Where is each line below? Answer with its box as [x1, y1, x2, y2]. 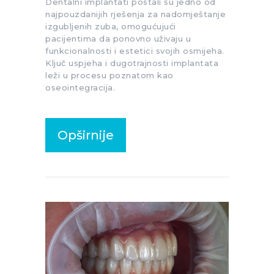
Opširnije [57, 127, 114, 143]
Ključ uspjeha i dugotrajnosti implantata [45, 57, 218, 68]
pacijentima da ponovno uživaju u [45, 33, 191, 43]
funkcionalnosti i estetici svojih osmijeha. [45, 45, 224, 56]
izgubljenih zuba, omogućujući [45, 21, 176, 31]
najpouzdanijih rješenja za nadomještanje [45, 9, 226, 19]
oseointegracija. [45, 82, 115, 92]
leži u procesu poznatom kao [45, 70, 174, 80]
